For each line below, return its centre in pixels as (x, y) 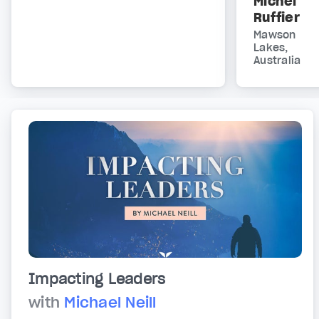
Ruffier (277, 18)
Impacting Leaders (97, 279)
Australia (277, 61)
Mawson (275, 35)
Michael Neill (110, 303)
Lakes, (271, 48)
